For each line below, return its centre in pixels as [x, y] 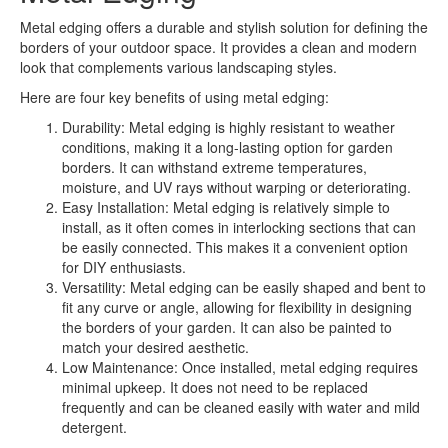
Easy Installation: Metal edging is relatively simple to [226, 207]
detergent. [94, 427]
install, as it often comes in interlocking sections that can [239, 227]
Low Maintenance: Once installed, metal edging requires [240, 367]
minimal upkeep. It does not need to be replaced [215, 387]
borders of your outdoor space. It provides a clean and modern [218, 47]
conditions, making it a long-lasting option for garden [227, 147]
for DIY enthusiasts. [124, 267]
